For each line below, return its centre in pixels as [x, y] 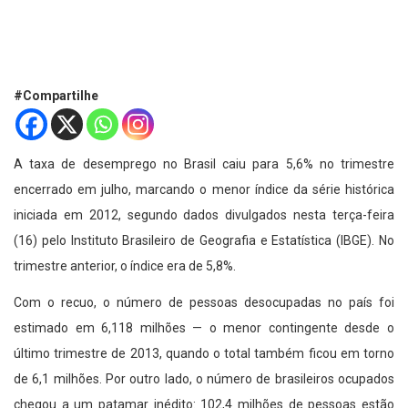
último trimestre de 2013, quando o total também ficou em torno [204, 354]
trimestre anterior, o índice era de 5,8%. [125, 266]
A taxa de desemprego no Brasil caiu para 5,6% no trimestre [204, 164]
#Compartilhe [56, 96]
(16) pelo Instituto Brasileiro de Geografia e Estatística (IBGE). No [204, 241]
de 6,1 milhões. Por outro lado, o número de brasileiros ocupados [204, 379]
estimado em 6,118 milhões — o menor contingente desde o [204, 328]
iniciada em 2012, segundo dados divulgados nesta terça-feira [204, 215]
